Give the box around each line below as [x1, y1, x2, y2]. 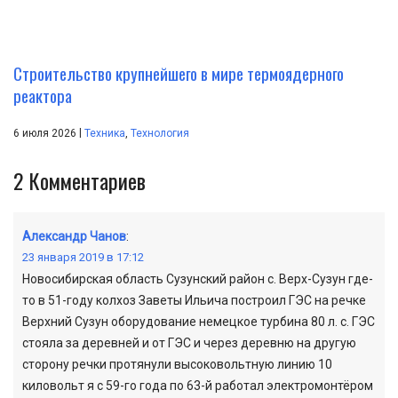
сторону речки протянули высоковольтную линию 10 [22, 356, 332, 371]
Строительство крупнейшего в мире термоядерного [13, 60, 344, 85]
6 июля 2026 [13, 126, 79, 139]
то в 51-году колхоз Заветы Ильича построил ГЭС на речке [22, 292, 366, 307]
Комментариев [28, 163, 146, 196]
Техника [84, 126, 125, 139]
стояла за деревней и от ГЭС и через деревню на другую [22, 335, 356, 350]
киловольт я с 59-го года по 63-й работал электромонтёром [22, 378, 373, 393]
